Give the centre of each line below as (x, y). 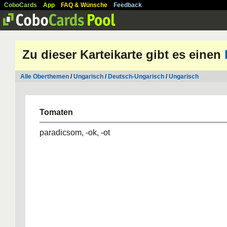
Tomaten (56, 112)
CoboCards (21, 5)
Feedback (128, 5)
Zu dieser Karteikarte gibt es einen (123, 54)
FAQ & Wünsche (84, 5)
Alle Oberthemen (45, 77)
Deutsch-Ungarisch (136, 77)
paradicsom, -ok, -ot (75, 133)
